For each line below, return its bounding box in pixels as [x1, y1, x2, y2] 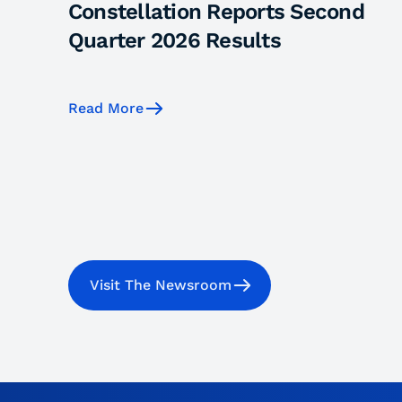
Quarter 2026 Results [68, 27, 281, 53]
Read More [68, 99, 144, 117]
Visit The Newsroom [90, 276, 232, 294]
